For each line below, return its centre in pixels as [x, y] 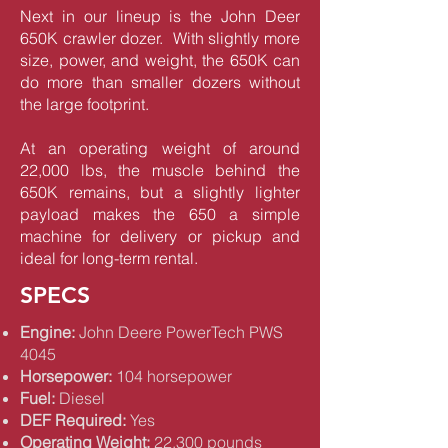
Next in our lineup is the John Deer [160, 16]
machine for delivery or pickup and [160, 236]
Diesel [80, 398]
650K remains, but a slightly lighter [160, 192]
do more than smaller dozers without [160, 82]
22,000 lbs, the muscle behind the [160, 170]
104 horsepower [172, 376]
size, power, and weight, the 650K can [160, 60]
